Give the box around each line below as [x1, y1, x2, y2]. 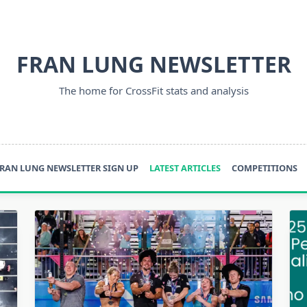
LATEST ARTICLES [149, 162, 221, 174]
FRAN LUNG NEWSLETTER [16, 49, 291, 79]
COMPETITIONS [232, 162, 298, 174]
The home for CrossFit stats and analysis [58, 84, 249, 97]
